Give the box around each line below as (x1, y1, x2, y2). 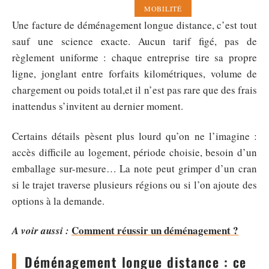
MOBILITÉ (144, 4, 182, 13)
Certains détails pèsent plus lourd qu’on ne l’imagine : (12, 128, 257, 143)
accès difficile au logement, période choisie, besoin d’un (12, 145, 257, 159)
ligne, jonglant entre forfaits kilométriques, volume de (12, 67, 257, 80)
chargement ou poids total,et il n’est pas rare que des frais (12, 83, 257, 97)
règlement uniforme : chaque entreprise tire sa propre (12, 50, 257, 64)
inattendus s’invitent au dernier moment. (12, 99, 183, 113)
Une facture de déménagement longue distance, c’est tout (12, 18, 257, 32)
